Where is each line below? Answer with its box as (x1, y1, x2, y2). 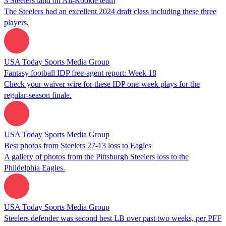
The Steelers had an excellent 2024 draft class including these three (4, 7, 216, 16)
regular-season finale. (4, 90, 72, 99)
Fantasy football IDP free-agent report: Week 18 (4, 68, 156, 77)
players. (4, 18, 29, 27)
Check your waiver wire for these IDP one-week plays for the (4, 79, 200, 88)
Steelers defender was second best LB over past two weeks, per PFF (4, 213, 221, 222)
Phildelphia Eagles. (4, 163, 65, 172)
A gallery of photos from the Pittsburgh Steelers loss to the (4, 152, 189, 161)
